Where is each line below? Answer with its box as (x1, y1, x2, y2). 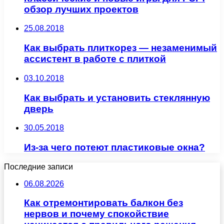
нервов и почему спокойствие (24, 208, 169, 219)
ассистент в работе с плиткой (24, 53, 166, 64)
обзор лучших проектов (24, 3, 138, 14)
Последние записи (4, 162, 73, 171)
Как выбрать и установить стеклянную (24, 92, 210, 103)
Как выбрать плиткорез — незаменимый (24, 42, 217, 53)
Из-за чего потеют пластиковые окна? (24, 142, 205, 153)
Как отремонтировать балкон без (24, 197, 183, 208)
